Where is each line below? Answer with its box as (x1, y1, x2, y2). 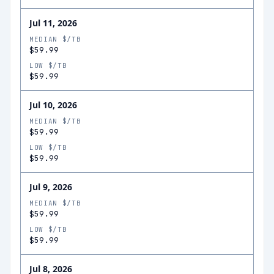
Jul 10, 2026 (29, 99, 77, 111)
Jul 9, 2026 (29, 181, 72, 193)
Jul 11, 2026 (29, 17, 77, 29)
